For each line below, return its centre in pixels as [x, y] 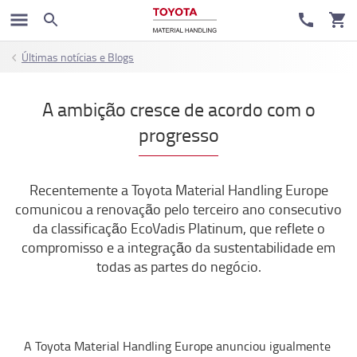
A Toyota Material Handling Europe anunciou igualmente [177, 346]
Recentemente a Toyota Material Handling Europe [178, 190]
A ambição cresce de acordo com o [178, 109]
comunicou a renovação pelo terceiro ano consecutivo [178, 209]
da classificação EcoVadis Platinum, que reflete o [178, 228]
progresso [178, 134]
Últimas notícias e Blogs [78, 57]
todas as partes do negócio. [178, 266]
